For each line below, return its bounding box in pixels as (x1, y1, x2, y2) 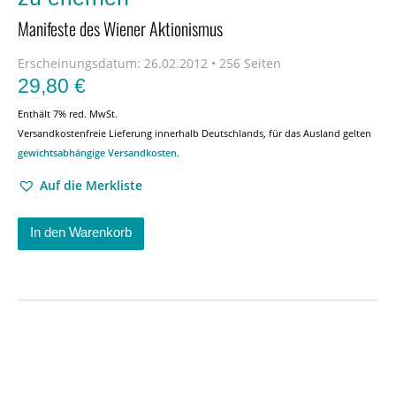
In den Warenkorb (30, 225, 132, 240)
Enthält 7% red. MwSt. (18, 107, 118, 120)
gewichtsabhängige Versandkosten (18, 146, 177, 159)
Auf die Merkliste (40, 177, 142, 194)
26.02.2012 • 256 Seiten (141, 55, 281, 72)
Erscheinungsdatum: (18, 55, 141, 72)
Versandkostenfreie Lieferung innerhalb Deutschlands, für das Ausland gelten (18, 126, 371, 140)
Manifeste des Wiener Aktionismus (18, 15, 223, 42)
